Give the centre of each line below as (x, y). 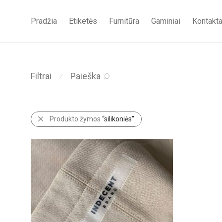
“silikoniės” (118, 119)
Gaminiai (166, 21)
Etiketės (83, 21)
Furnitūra (124, 21)
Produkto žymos (76, 119)
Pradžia (44, 21)
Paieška (85, 76)
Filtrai (41, 76)
